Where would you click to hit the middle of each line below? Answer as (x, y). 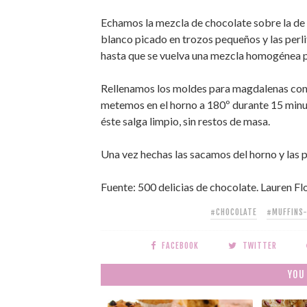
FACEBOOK (181, 246)
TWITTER (260, 246)
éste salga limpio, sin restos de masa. (185, 121)
